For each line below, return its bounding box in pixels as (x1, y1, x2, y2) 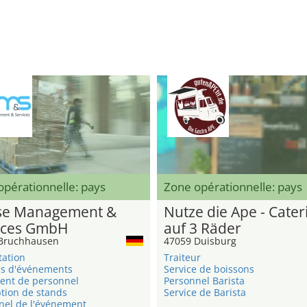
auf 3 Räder (164, 219, 241, 238)
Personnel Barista (164, 274, 245, 288)
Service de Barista (164, 286, 246, 299)
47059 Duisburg (164, 234, 236, 248)
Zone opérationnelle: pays (164, 179, 302, 195)
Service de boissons (164, 262, 254, 276)
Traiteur (164, 251, 201, 265)
